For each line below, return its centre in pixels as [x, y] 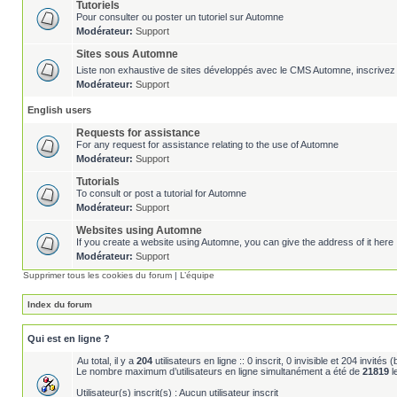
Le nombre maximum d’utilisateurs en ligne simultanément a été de [219, 371]
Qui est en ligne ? [69, 339]
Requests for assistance [138, 133]
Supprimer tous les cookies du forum [97, 275]
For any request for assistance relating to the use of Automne [207, 144]
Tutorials [98, 182]
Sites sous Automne [127, 54]
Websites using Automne [139, 230]
